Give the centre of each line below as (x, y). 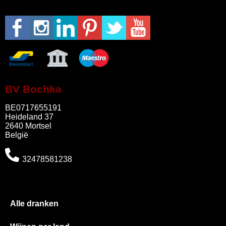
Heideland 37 (29, 117)
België (17, 135)
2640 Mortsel (28, 126)
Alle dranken (34, 204)
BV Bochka (33, 89)
